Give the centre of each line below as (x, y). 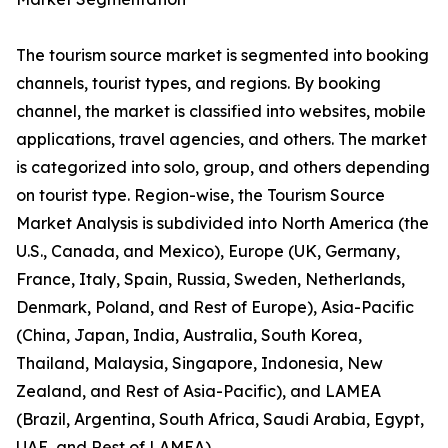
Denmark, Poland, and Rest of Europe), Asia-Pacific (215, 307)
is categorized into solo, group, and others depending (223, 167)
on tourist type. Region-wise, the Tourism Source (200, 195)
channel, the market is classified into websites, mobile (221, 111)
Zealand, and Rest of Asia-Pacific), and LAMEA (198, 391)
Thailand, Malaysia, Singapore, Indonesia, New (199, 363)
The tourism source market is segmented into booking (222, 55)
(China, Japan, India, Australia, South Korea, (189, 335)
